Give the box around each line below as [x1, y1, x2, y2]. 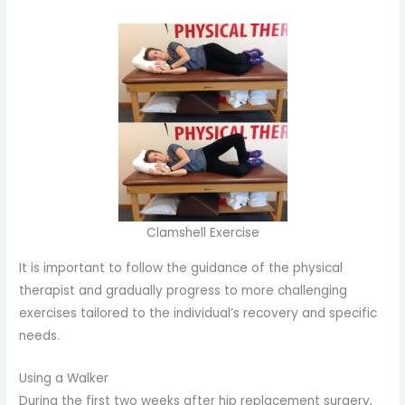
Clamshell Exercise [146, 224, 259, 242]
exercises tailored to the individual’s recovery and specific [19, 304, 378, 322]
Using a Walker [19, 369, 109, 387]
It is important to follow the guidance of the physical [19, 259, 344, 277]
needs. [19, 326, 61, 344]
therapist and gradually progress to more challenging [19, 281, 348, 299]
